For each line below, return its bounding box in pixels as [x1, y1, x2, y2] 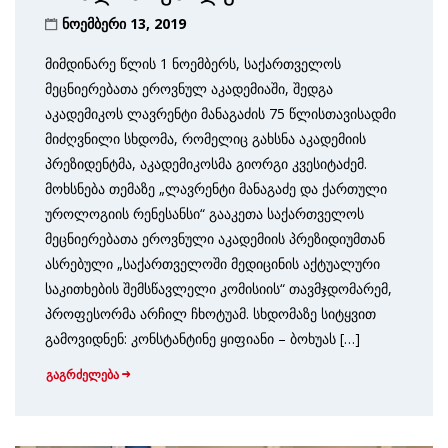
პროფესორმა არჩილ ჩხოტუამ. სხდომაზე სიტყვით [45, 303, 376, 323]
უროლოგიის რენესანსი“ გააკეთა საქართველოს [45, 203, 364, 223]
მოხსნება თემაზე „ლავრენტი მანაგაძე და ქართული [45, 178, 387, 198]
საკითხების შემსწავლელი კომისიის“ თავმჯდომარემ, [45, 278, 392, 298]
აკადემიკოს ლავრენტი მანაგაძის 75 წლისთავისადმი [45, 103, 396, 123]
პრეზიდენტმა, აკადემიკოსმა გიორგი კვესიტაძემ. [45, 153, 367, 173]
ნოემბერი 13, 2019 [62, 13, 186, 33]
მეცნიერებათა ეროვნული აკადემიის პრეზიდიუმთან [45, 228, 385, 248]
